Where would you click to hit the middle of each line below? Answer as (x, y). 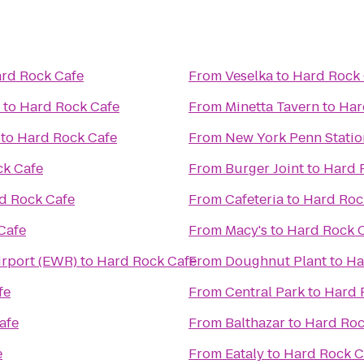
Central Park (265, 292)
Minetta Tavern (272, 107)
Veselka (249, 76)
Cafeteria (254, 199)
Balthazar (255, 323)
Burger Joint (264, 169)
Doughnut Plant (276, 261)
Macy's (246, 230)
